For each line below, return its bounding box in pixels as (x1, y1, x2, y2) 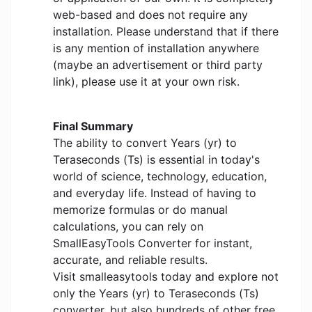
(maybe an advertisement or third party (53, 58, 263, 72)
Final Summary (53, 119, 133, 134)
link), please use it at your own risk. (53, 75, 240, 89)
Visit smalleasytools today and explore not (53, 270, 279, 284)
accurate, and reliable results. (53, 253, 208, 267)
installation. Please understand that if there (53, 24, 279, 39)
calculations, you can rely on (53, 219, 203, 234)
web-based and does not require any (53, 8, 248, 22)
